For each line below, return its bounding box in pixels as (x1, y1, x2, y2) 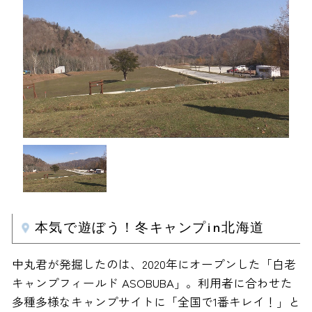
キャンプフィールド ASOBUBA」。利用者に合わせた (11, 274, 292, 292)
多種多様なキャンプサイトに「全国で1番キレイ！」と (11, 293, 300, 311)
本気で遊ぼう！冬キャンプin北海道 (34, 220, 265, 236)
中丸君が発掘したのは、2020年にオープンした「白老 (11, 256, 296, 273)
